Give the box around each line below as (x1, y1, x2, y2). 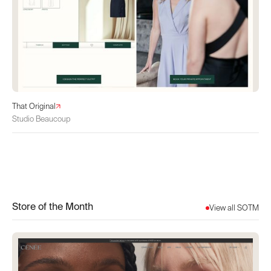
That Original (12, 101, 56, 112)
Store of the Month (12, 200, 93, 213)
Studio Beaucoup (12, 113, 70, 124)
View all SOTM (209, 203, 259, 214)
